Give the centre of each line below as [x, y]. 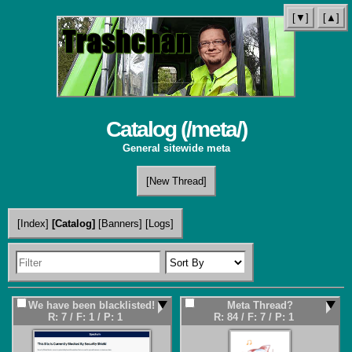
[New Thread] [176, 181]
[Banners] [120, 224]
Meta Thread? [260, 305]
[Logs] [159, 224]
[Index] [33, 224]
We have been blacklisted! [92, 305]
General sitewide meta [176, 148]
